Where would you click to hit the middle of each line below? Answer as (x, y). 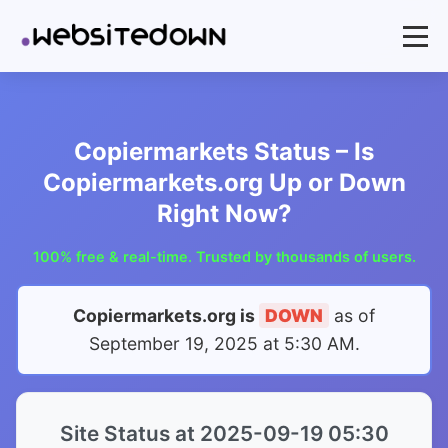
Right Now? (224, 213)
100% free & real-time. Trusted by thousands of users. (224, 256)
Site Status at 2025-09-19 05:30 (224, 433)
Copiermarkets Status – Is (224, 151)
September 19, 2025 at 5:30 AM (221, 343)
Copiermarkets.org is (166, 315)
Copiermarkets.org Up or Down (224, 182)
